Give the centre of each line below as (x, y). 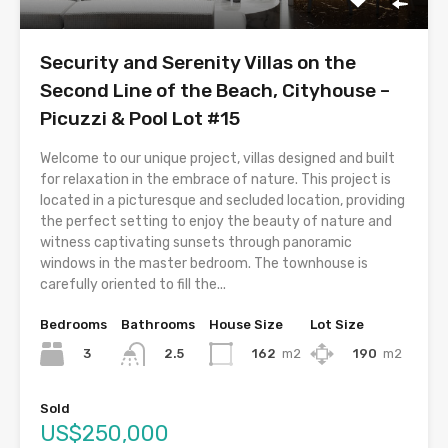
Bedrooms (73, 324)
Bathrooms (158, 324)
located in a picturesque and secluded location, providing (222, 200)
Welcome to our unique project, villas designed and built (217, 158)
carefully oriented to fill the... (133, 284)
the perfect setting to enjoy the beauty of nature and (216, 221)
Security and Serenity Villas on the (198, 62)
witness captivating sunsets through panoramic (196, 242)
